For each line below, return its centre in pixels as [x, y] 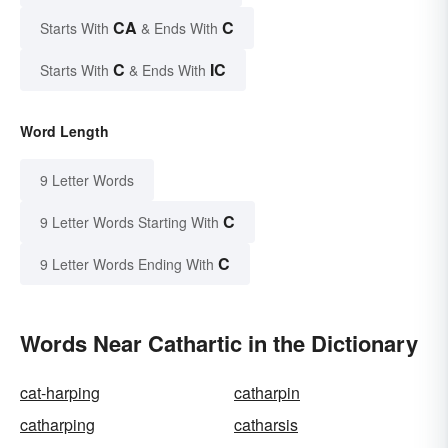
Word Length [64, 131]
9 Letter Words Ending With [127, 264]
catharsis [266, 425]
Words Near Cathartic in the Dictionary [219, 343]
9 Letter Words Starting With [129, 222]
